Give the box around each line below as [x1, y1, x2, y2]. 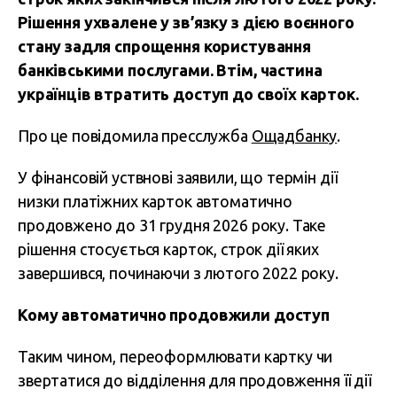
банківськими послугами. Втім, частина [18, 61, 323, 79]
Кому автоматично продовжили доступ [18, 306, 330, 323]
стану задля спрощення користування [18, 37, 311, 55]
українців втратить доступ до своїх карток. [18, 85, 359, 103]
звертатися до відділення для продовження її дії [18, 371, 371, 389]
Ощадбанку [251, 127, 338, 144]
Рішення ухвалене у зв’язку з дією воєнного [18, 13, 354, 31]
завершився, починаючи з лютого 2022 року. [18, 264, 339, 282]
